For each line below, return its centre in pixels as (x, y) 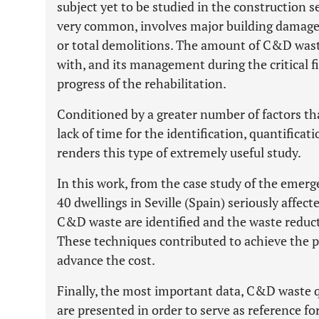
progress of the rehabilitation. (142, 83)
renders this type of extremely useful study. (179, 152)
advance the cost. (106, 260)
